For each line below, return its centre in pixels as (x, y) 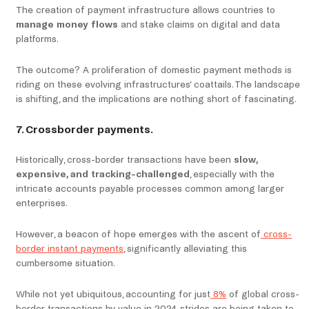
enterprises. (42, 203)
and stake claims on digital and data (199, 25)
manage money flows (67, 25)
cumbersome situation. (66, 263)
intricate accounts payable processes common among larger (150, 189)
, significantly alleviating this (185, 249)
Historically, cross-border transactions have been (125, 160)
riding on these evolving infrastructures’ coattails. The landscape (158, 85)
